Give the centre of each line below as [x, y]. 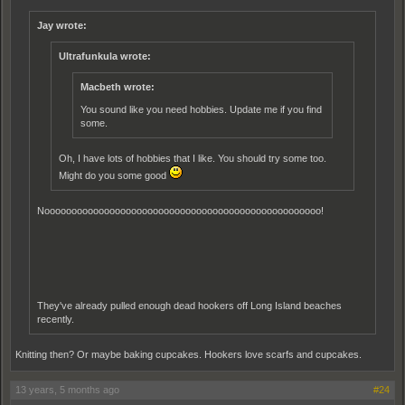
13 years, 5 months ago [67, 389]
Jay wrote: [62, 25]
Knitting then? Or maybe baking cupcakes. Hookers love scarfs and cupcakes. [188, 354]
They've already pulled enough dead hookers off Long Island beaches [189, 305]
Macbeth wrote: [118, 86]
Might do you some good [114, 175]
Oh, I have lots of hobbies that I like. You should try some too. [193, 158]
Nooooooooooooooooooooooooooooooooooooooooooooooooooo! [180, 210]
